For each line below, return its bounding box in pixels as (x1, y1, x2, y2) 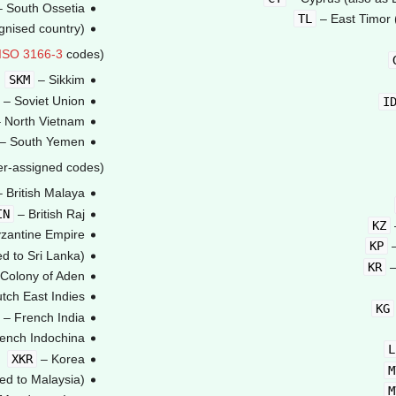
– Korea (36, 351, 85, 366)
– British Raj (13, 206, 85, 221)
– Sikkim (34, 72, 85, 88)
